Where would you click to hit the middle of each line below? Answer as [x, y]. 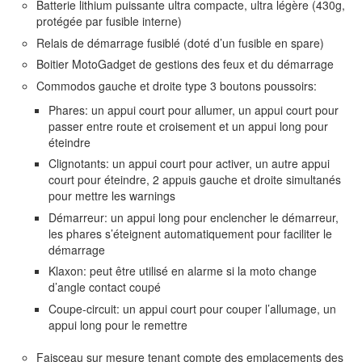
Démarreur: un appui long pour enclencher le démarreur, [194, 217]
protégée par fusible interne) [109, 21]
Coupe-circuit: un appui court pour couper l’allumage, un [192, 308]
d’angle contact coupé [105, 287]
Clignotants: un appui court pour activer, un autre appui [189, 164]
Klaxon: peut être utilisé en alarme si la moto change [183, 271]
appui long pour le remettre [118, 324]
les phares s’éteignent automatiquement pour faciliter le [190, 233]
